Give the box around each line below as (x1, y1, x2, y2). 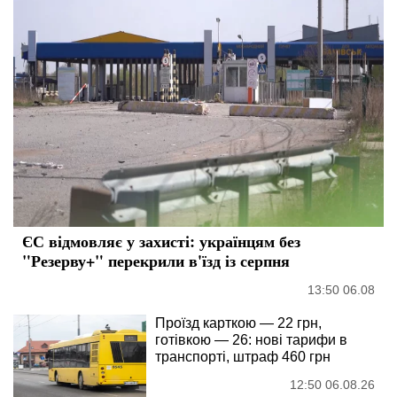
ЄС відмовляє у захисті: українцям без (22, 230, 300, 253)
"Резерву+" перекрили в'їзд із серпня (22, 249, 290, 273)
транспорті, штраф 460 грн (155, 349, 331, 365)
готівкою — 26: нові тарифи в (155, 332, 347, 348)
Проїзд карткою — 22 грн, (155, 315, 322, 331)
